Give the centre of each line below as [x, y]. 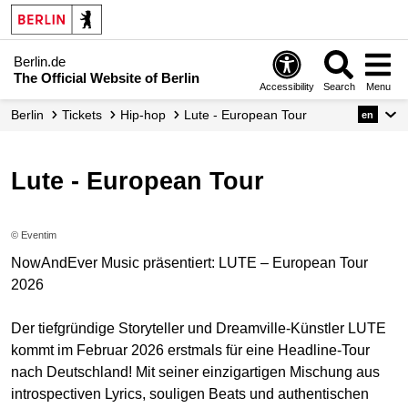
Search [339, 86]
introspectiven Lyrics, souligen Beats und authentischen [190, 394]
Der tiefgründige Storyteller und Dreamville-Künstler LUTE [199, 329]
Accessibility [287, 86]
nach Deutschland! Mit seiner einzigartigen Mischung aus [195, 372]
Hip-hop [148, 115]
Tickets [86, 115]
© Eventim [34, 235]
